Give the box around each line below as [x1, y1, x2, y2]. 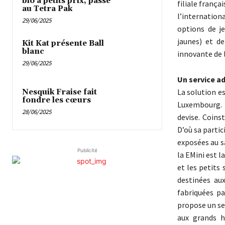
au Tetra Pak [22, 4, 72, 14]
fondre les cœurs [22, 95, 91, 105]
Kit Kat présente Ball [22, 38, 104, 48]
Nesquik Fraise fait [22, 87, 97, 97]
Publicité [77, 147, 97, 154]
